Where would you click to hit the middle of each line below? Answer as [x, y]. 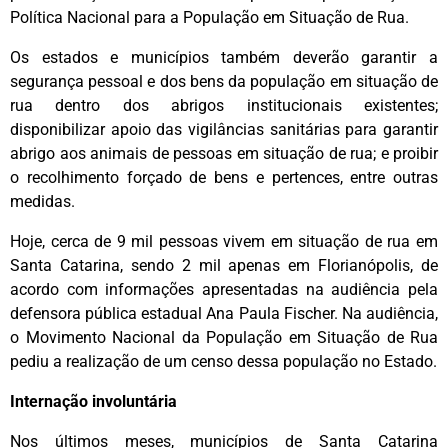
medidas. [42, 202]
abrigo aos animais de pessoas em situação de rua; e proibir [224, 154]
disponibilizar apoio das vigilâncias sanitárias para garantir [224, 130]
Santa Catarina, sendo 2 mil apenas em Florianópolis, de [224, 266]
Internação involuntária [93, 402]
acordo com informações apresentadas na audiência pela [224, 290]
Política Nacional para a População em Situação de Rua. [209, 18]
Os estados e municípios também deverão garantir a [224, 58]
